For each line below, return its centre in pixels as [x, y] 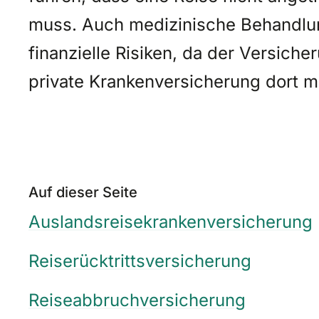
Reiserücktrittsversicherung [140, 261]
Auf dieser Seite [83, 191]
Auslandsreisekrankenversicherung [171, 221]
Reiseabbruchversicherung [137, 300]
